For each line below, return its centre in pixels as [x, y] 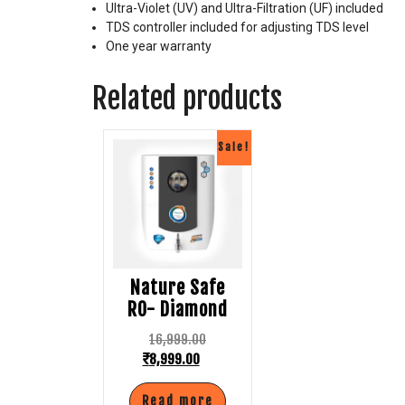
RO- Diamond [178, 310]
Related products [187, 99]
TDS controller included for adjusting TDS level [237, 28]
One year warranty [159, 47]
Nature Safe [178, 288]
